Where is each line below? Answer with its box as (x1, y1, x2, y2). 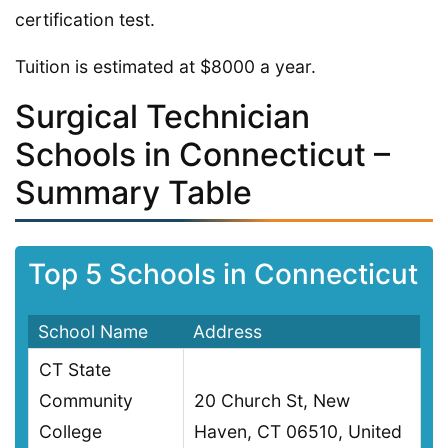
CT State (39, 359, 111, 381)
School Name (38, 321, 148, 343)
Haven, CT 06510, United (194, 421, 402, 443)
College (39, 421, 102, 443)
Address (193, 321, 262, 343)
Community (39, 390, 133, 412)
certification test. (15, 8, 155, 30)
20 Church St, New (194, 390, 350, 412)
